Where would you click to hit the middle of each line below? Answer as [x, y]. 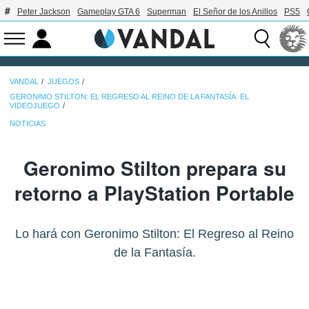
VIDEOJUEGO [35, 105]
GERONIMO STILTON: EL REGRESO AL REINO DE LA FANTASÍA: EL [129, 96]
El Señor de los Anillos [235, 12]
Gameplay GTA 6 [109, 12]
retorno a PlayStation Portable [154, 192]
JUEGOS [63, 81]
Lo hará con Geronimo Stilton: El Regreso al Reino [154, 233]
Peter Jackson [44, 12]
